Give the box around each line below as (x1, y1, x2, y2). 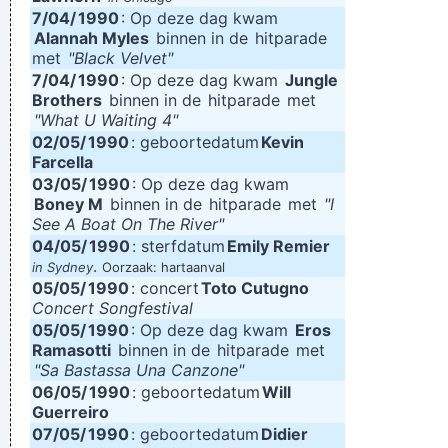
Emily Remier (227, 236, 330, 256)
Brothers (32, 90, 102, 110)
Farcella (32, 152, 93, 172)
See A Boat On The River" (32, 214, 224, 234)
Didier (261, 424, 308, 444)
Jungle (285, 70, 338, 90)
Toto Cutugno (201, 278, 309, 298)
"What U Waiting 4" (34, 110, 178, 130)
